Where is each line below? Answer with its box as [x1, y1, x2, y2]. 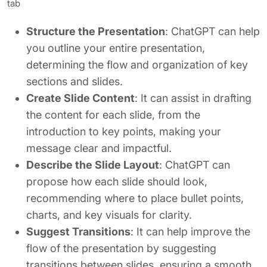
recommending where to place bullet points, [26, 192, 244, 204]
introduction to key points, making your [26, 125, 221, 138]
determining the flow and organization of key [26, 58, 248, 71]
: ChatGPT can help [165, 25, 260, 38]
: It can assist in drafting [135, 92, 252, 104]
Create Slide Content [26, 92, 135, 104]
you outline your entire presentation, [26, 42, 205, 54]
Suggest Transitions [26, 225, 131, 238]
